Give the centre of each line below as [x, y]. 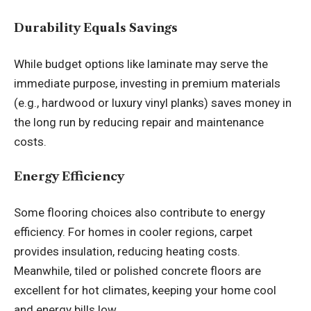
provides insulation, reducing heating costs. [127, 251]
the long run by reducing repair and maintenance [139, 122]
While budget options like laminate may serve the [141, 64]
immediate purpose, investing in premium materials [147, 83]
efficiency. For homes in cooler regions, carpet [133, 232]
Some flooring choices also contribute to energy [140, 212]
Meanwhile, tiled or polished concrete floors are [137, 270]
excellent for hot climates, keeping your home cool [145, 290]
